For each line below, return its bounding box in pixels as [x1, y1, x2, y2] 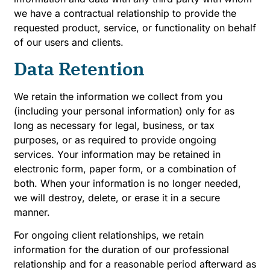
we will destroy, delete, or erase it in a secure [14, 192, 220, 204]
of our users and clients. [14, 36, 124, 48]
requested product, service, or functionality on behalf [14, 21, 256, 34]
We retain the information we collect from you [14, 90, 222, 103]
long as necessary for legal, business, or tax [14, 119, 215, 132]
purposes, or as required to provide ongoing [14, 134, 216, 146]
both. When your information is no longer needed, [14, 177, 241, 190]
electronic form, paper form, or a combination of [14, 163, 236, 175]
